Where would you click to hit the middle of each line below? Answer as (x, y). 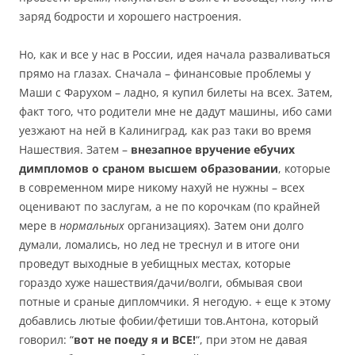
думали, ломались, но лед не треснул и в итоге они (159, 244)
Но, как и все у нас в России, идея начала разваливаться (175, 54)
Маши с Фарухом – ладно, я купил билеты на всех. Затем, (176, 92)
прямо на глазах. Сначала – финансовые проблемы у (165, 73)
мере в (39, 225)
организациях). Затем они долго (214, 225)
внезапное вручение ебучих (213, 149)
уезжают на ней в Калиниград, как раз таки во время (165, 130)
